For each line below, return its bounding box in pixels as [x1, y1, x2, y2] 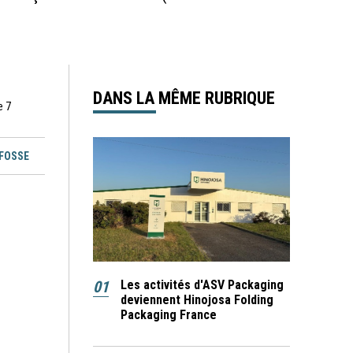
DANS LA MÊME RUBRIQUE [93, 88, 275, 108]
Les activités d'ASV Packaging [121, 277, 284, 292]
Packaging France [121, 307, 217, 322]
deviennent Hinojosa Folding [121, 292, 273, 307]
